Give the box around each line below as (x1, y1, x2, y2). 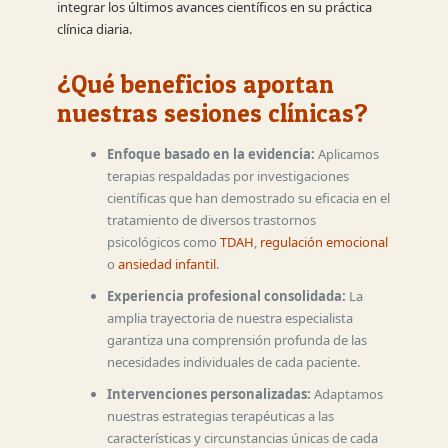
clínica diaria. (56, 19, 132, 38)
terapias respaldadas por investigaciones (106, 166, 349, 185)
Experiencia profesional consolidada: (106, 286, 346, 305)
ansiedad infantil (117, 254, 216, 273)
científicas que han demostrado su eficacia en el (106, 188, 390, 207)
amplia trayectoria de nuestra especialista (106, 308, 353, 327)
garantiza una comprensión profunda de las (106, 330, 367, 349)
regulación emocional (259, 232, 388, 251)
